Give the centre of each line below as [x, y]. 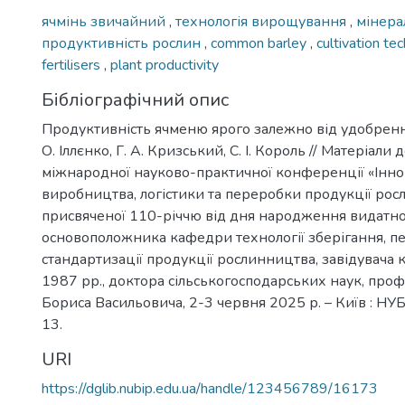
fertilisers [73, 65]
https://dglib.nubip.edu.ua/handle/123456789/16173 [210, 389]
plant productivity [165, 65]
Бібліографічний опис [135, 100]
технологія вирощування [263, 22]
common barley [260, 43]
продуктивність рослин [123, 43]
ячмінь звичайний [105, 22]
